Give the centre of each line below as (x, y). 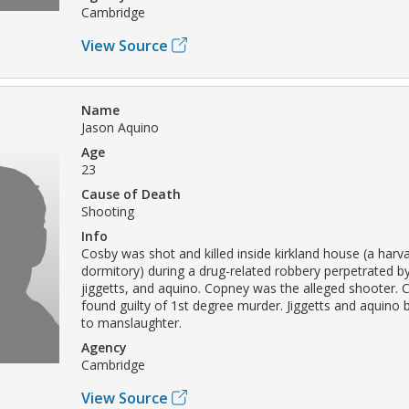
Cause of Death (131, 194)
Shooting (108, 211)
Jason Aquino (120, 127)
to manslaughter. (131, 322)
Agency (104, 347)
